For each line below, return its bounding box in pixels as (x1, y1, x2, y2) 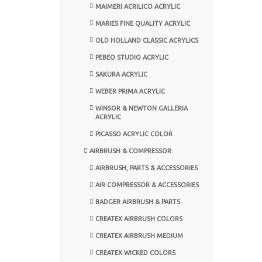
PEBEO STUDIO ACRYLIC (95, 53, 168, 61)
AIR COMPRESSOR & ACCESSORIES (95, 181, 199, 188)
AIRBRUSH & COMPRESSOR (89, 147, 171, 154)
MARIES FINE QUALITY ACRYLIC (95, 19, 190, 27)
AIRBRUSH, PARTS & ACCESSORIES (95, 164, 198, 171)
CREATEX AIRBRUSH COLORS (95, 215, 182, 222)
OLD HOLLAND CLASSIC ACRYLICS (95, 36, 198, 44)
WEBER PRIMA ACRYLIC (95, 87, 165, 95)
